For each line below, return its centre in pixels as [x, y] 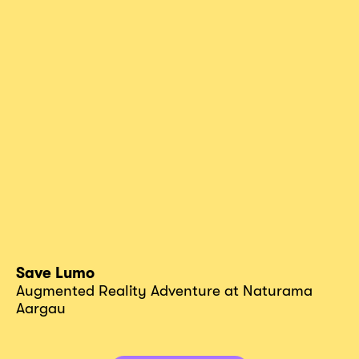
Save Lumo [55, 273]
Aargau [41, 308]
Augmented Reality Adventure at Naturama [164, 290]
